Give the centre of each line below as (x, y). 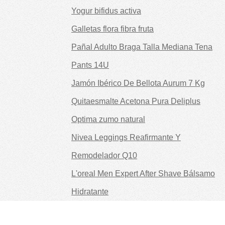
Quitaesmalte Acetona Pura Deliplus (136, 101)
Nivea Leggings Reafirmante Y (126, 138)
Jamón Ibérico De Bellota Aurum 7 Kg (138, 83)
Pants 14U (90, 65)
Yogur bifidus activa (106, 11)
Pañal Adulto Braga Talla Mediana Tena (142, 47)
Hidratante (90, 192)
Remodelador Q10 (104, 156)
